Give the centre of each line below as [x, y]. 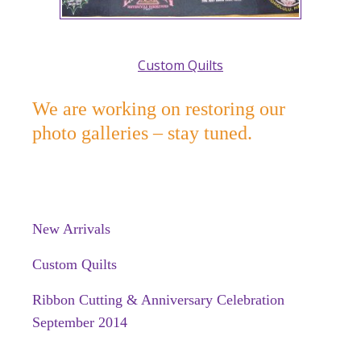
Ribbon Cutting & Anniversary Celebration [158, 299]
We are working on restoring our [159, 108]
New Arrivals [71, 228]
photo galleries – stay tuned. [142, 133]
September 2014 [80, 322]
